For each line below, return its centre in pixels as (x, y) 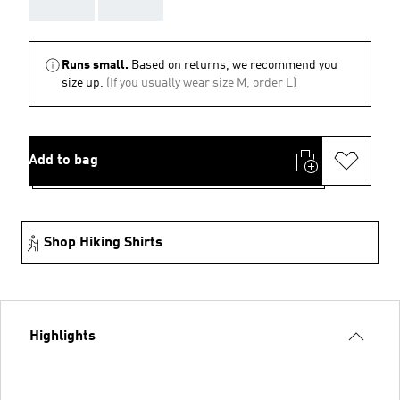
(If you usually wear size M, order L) (201, 83)
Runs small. (95, 65)
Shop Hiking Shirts (103, 243)
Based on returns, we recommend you (234, 65)
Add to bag (63, 161)
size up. (83, 83)
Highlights (62, 337)
